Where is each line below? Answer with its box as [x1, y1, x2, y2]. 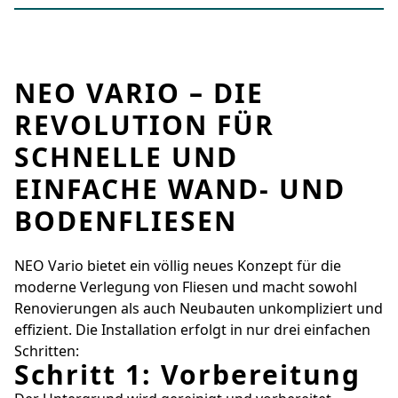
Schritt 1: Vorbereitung [14, 355, 361, 393]
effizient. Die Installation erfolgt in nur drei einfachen [14, 319, 370, 339]
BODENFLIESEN [14, 202, 237, 239]
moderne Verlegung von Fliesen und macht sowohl [14, 276, 357, 297]
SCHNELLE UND [14, 138, 238, 175]
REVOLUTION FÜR [14, 106, 275, 143]
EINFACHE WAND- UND [14, 170, 346, 207]
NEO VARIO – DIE [14, 74, 264, 111]
